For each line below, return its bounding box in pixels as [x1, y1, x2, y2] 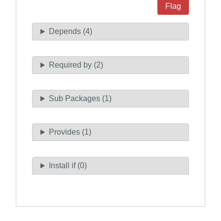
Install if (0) [48, 161, 87, 170]
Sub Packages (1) [48, 94, 111, 103]
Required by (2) [48, 61, 103, 70]
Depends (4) [48, 27, 92, 36]
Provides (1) [48, 128, 91, 137]
